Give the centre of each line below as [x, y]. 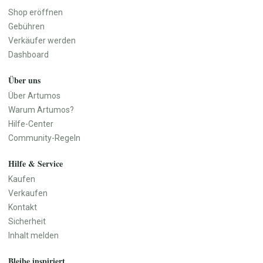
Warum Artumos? [41, 110]
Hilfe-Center [31, 124]
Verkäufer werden [42, 41]
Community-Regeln [44, 138]
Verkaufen [28, 193]
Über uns [24, 80]
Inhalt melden [33, 235]
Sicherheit [27, 221]
